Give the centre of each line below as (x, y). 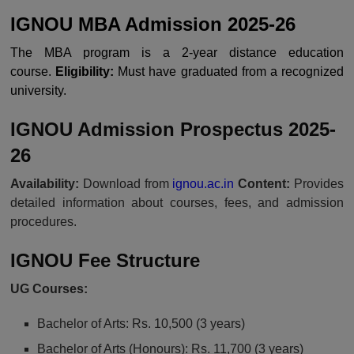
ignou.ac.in (203, 183)
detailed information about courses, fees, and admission (177, 202)
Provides (317, 183)
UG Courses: (49, 288)
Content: (264, 183)
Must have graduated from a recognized (229, 71)
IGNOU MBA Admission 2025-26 (153, 24)
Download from (126, 183)
